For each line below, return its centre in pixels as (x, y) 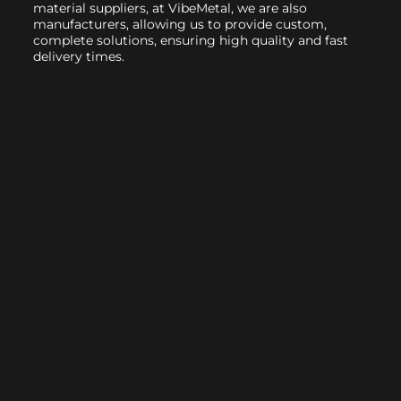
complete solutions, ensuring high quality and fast (190, 41)
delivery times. (78, 57)
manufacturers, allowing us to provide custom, (179, 25)
